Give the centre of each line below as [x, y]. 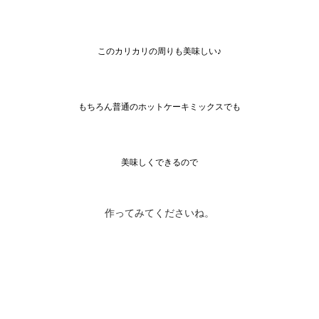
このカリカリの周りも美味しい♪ [159, 51]
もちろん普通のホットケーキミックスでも [159, 107]
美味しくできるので [159, 162]
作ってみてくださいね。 [159, 213]
